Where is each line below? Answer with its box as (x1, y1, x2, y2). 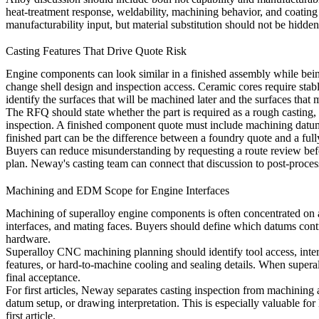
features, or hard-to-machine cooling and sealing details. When (6, 258, 288, 271)
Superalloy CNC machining (6, 245, 131, 258)
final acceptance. (6, 271, 80, 283)
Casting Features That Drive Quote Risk (6, 45, 187, 58)
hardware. (6, 232, 51, 245)
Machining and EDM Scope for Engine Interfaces (6, 184, 229, 197)
